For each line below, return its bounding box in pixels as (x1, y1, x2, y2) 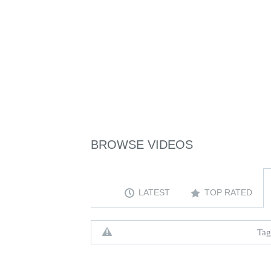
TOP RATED (204, 188, 253, 198)
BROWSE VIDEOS (91, 138, 194, 151)
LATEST (139, 188, 171, 198)
